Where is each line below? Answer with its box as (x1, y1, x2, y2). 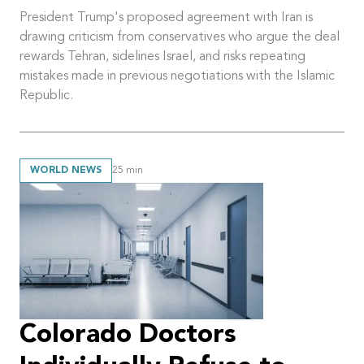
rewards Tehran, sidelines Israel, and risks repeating (19, 50, 305, 63)
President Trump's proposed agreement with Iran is (19, 11, 313, 24)
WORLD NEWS (30, 165, 102, 175)
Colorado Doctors (19, 323, 236, 349)
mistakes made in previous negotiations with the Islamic (19, 69, 335, 83)
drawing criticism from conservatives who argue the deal (19, 30, 340, 44)
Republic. (19, 89, 73, 102)
